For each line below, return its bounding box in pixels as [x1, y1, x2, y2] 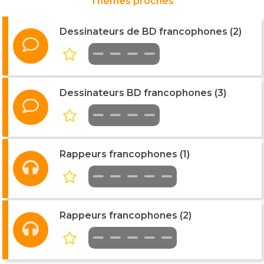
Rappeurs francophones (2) [60, 209, 192, 221]
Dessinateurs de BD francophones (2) [60, 25, 242, 37]
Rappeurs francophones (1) [60, 148, 190, 160]
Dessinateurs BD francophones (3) [60, 87, 226, 98]
